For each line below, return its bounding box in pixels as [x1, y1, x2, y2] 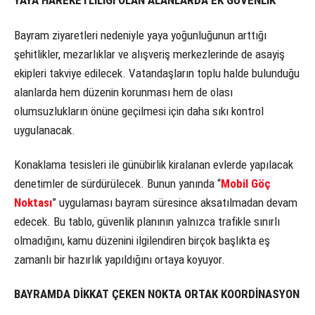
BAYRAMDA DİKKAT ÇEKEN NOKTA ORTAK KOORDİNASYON [14, 287, 300, 302]
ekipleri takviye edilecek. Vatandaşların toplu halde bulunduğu [14, 65, 300, 80]
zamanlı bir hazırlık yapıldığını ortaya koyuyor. [14, 252, 225, 266]
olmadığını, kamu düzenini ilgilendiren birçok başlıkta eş [14, 233, 270, 247]
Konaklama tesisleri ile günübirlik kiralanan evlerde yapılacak [14, 157, 293, 172]
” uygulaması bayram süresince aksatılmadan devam [52, 195, 297, 210]
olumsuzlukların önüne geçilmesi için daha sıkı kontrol [14, 103, 264, 118]
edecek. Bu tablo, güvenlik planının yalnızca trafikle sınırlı [14, 214, 280, 229]
